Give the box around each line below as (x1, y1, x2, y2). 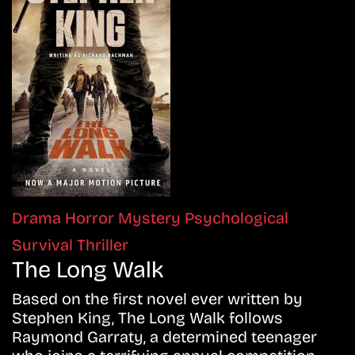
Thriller (77, 235, 128, 255)
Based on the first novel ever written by (12, 289, 303, 309)
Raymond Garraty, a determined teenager (12, 327, 317, 347)
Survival (12, 235, 77, 255)
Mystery (118, 208, 185, 228)
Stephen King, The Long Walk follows (12, 308, 283, 328)
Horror (65, 208, 118, 228)
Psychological (185, 208, 288, 228)
